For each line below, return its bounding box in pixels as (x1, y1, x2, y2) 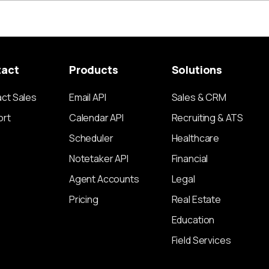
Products (68, 62, 118, 77)
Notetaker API (68, 152, 128, 165)
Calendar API (68, 111, 124, 124)
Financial (171, 152, 208, 165)
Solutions (171, 62, 223, 77)
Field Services (171, 234, 231, 247)
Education (171, 213, 215, 226)
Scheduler (68, 131, 113, 145)
